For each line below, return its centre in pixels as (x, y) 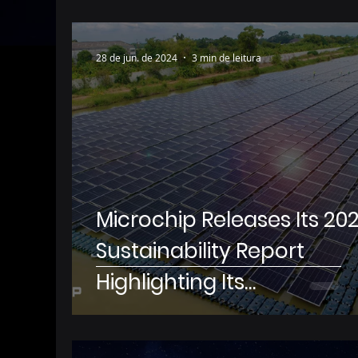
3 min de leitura (227, 58)
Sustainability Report (200, 251)
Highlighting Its (170, 282)
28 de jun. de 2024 (137, 58)
